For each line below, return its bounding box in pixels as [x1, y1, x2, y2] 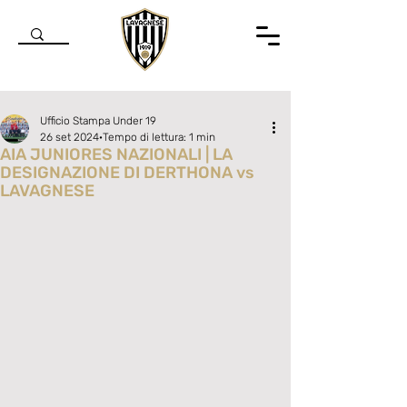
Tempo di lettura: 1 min [103, 131, 215, 144]
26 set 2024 [40, 131, 99, 144]
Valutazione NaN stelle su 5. [40, 199, 176, 212]
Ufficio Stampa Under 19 [40, 114, 156, 127]
